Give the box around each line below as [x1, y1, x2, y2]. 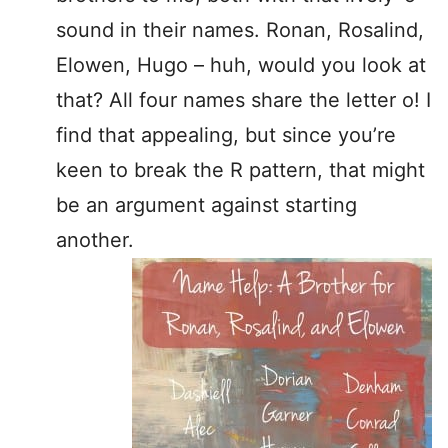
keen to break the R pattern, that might [56, 158, 425, 182]
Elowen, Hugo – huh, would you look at [56, 53, 426, 77]
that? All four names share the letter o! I [56, 88, 431, 112]
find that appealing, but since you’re [56, 123, 396, 147]
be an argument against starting [56, 193, 357, 217]
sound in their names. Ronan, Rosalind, [56, 18, 424, 42]
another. [56, 228, 134, 252]
